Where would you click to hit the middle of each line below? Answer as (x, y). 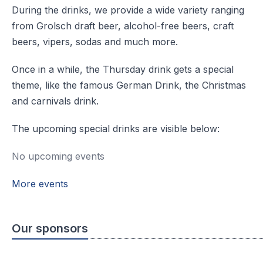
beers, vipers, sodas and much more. (95, 41)
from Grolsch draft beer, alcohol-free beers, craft (123, 26)
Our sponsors (50, 228)
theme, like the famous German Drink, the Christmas (129, 85)
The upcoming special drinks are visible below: (116, 128)
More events (40, 183)
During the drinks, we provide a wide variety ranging (128, 10)
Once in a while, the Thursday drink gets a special (123, 69)
